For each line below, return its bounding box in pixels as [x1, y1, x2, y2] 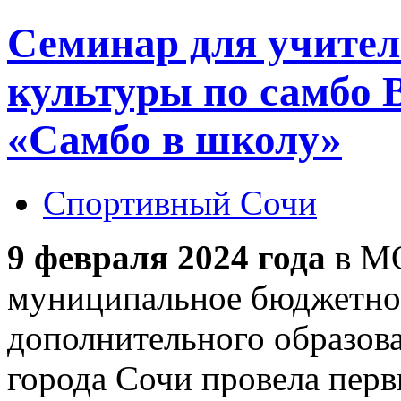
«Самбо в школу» [7, 115, 342, 163]
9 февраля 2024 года [7, 238, 326, 277]
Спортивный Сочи [43, 183, 317, 223]
